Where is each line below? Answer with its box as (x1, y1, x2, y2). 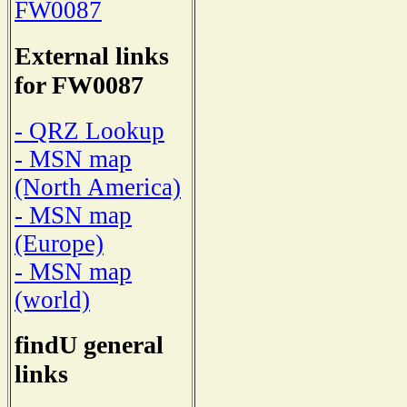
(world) (15, 285, 90, 313)
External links (15, 42, 169, 71)
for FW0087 (15, 71, 144, 100)
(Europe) (15, 229, 104, 257)
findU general (15, 331, 164, 360)
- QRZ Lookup (15, 116, 164, 144)
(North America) (15, 173, 181, 201)
